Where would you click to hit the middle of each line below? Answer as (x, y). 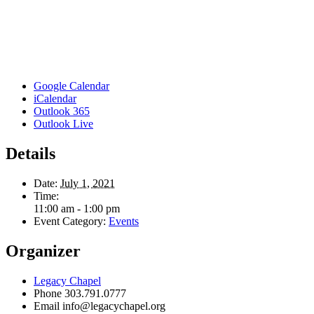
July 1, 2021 (88, 183)
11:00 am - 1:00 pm (77, 208)
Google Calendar (71, 86)
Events (124, 221)
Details (30, 153)
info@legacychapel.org (114, 306)
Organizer (43, 251)
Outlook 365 (62, 111)
